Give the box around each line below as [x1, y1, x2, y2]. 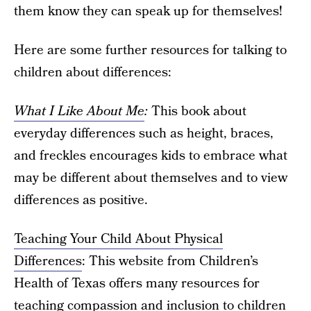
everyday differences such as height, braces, [14, 124, 274, 144]
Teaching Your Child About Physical [14, 230, 223, 249]
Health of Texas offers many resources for [14, 274, 260, 294]
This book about [148, 102, 246, 121]
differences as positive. [14, 191, 148, 210]
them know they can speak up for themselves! [14, 2, 283, 22]
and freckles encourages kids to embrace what [14, 146, 287, 166]
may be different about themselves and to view [14, 169, 287, 188]
